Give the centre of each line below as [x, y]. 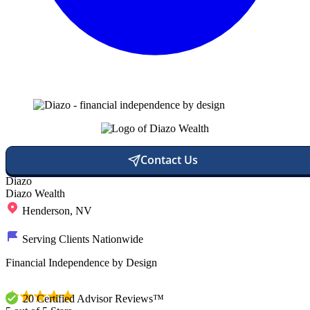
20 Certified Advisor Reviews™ [93, 298]
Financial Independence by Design [81, 262]
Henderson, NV [57, 210]
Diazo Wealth [35, 193]
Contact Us [170, 160]
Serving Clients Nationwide [83, 239]
